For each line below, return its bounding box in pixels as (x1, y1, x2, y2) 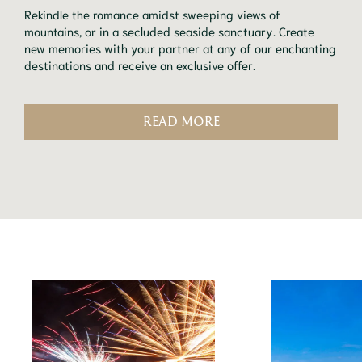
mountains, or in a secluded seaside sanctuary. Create (24, 23, 314, 40)
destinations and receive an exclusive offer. (24, 57, 255, 74)
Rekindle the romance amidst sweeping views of (24, 6, 280, 23)
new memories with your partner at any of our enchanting (24, 40, 336, 57)
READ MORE (142, 113, 220, 130)
